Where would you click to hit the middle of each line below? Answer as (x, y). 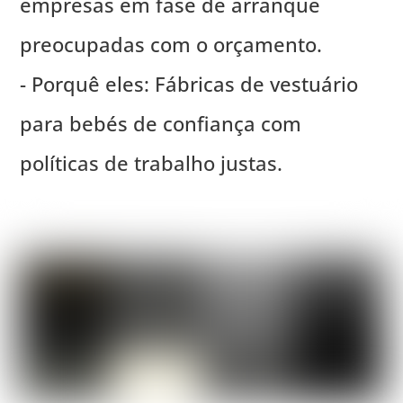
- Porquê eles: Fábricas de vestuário (189, 84)
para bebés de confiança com (161, 124)
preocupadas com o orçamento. (171, 45)
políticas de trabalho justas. (152, 163)
